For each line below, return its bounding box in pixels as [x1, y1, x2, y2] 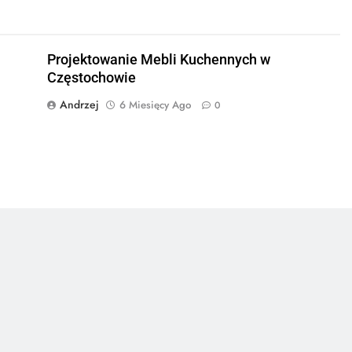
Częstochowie [46, 69, 136, 86]
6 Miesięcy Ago [119, 97, 191, 112]
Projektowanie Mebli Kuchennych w [46, 51, 270, 68]
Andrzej [59, 96, 99, 112]
